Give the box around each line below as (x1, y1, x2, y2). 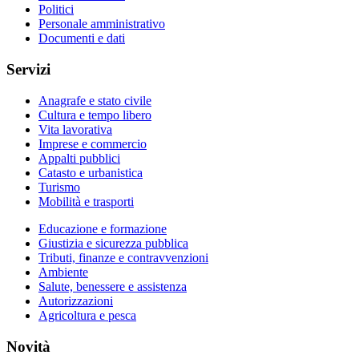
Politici (38, 2, 74, 17)
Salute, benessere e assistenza (38, 279, 187, 293)
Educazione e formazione (38, 221, 167, 236)
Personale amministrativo (38, 17, 165, 31)
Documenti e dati (38, 31, 125, 46)
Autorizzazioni (38, 293, 113, 308)
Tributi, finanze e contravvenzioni (38, 250, 208, 264)
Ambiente (38, 264, 88, 279)
